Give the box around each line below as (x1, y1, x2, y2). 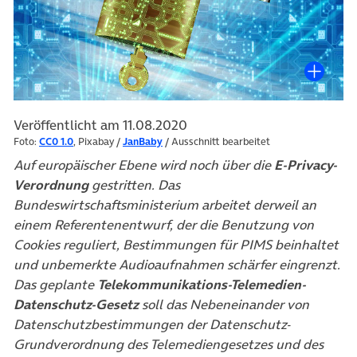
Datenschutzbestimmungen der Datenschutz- (14, 315, 290, 335)
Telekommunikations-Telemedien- (97, 275, 306, 295)
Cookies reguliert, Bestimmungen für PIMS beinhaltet (14, 235, 339, 255)
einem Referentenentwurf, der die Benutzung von (14, 215, 314, 235)
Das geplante (14, 275, 97, 295)
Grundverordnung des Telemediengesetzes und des (14, 335, 324, 355)
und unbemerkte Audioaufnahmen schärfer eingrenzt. (14, 255, 340, 275)
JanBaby (123, 134, 163, 149)
